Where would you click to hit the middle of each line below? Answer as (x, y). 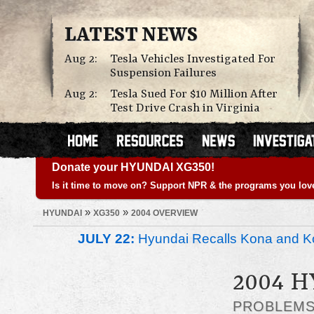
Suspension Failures (163, 73)
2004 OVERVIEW (164, 213)
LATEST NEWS (131, 36)
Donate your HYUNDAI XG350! (133, 167)
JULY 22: (106, 239)
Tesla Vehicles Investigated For (193, 59)
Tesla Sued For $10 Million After (194, 94)
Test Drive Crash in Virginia (185, 108)
